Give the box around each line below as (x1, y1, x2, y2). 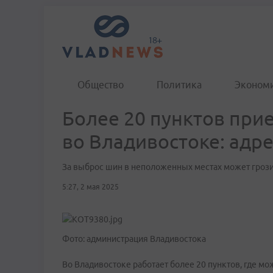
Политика (157, 79, 202, 90)
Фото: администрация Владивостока (62, 234, 206, 244)
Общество (77, 79, 124, 90)
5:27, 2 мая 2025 (62, 183, 119, 191)
